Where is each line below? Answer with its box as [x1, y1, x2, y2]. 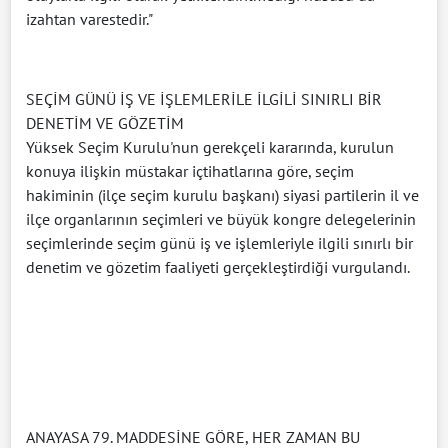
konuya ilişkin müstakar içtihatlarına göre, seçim [26, 160, 354, 181]
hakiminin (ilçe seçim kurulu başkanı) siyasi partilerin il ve [26, 184, 419, 205]
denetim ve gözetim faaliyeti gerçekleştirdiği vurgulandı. [26, 256, 410, 277]
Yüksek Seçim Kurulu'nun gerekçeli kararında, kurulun [26, 136, 394, 157]
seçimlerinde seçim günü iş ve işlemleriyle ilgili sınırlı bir [26, 232, 413, 253]
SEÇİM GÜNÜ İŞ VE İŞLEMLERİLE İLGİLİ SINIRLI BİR [26, 88, 382, 109]
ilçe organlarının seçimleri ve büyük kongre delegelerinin [26, 208, 416, 229]
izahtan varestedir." [26, 8, 153, 29]
